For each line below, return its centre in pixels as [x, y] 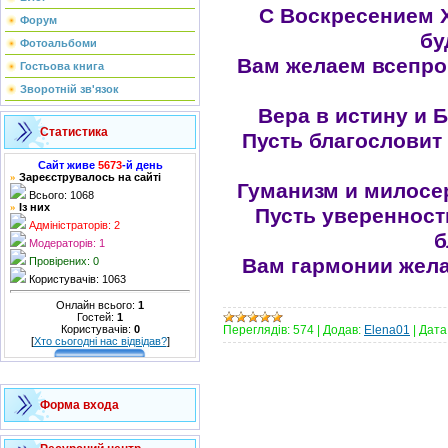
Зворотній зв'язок [69, 89]
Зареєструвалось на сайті [90, 177]
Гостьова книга [62, 66]
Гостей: [97, 316]
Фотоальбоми [58, 43]
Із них [34, 207]
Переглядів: [256, 329]
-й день [142, 165]
